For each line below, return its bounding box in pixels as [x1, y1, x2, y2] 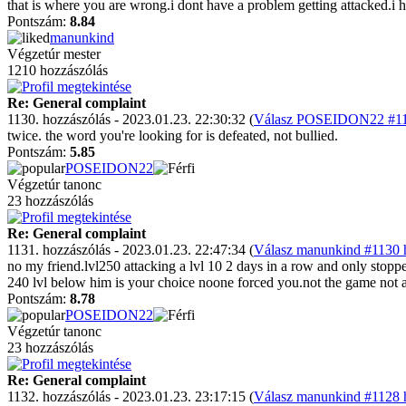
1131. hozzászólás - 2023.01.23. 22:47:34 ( [7, 242, 254, 257]
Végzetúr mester [7, 46, 101, 62]
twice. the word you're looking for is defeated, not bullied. [7, 128, 338, 143]
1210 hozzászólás [7, 63, 108, 78]
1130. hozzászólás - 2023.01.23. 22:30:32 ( [7, 111, 254, 127]
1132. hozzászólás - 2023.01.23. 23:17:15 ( [7, 389, 254, 404]
